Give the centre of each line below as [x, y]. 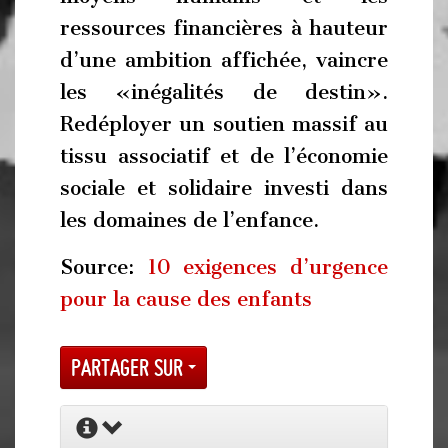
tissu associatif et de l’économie [224, 155]
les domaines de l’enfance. [189, 219]
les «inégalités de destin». [224, 91]
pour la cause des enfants [186, 299]
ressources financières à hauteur [224, 27]
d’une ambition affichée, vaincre [224, 59]
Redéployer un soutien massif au [224, 123]
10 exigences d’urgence [267, 267]
